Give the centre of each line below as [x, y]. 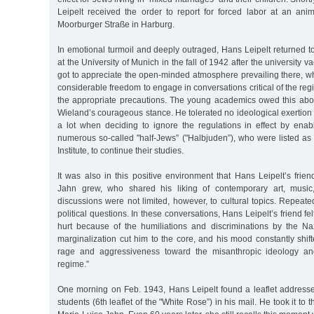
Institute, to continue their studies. [121, 150]
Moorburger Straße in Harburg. [116, 24]
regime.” [73, 264]
